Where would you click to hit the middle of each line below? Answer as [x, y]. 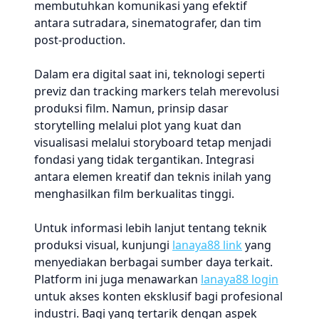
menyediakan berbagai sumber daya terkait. [153, 262]
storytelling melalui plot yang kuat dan [138, 125]
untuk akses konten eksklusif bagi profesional [158, 296]
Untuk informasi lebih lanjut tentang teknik [151, 228]
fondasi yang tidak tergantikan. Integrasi [144, 159]
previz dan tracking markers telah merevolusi [157, 91]
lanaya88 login [240, 279]
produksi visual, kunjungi [103, 245]
